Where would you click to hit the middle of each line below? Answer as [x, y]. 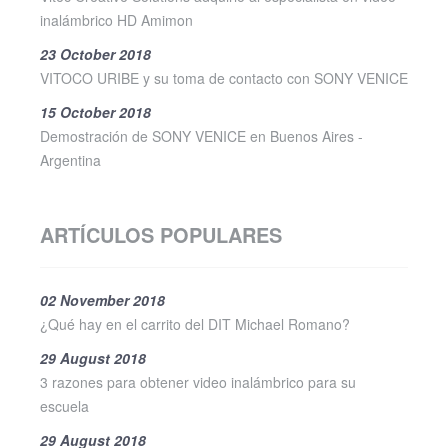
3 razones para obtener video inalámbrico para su [198, 381]
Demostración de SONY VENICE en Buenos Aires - [201, 135]
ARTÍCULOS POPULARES [161, 234]
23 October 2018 [95, 53]
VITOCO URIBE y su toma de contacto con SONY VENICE [224, 77]
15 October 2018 [95, 111]
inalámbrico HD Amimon [116, 19]
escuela [64, 405]
